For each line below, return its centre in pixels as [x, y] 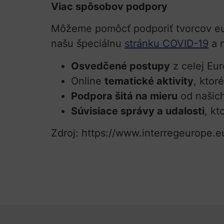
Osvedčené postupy [120, 66]
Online [88, 81]
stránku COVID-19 [166, 44]
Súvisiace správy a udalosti [138, 111]
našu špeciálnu [88, 44]
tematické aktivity [149, 81]
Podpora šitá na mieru [124, 96]
